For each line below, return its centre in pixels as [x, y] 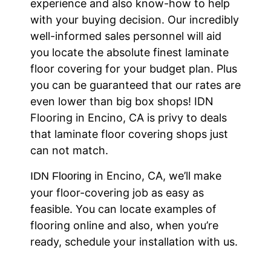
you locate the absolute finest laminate [129, 53]
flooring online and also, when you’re [124, 225]
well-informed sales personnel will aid [126, 36]
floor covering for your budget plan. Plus [134, 69]
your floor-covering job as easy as [117, 192]
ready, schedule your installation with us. [134, 241]
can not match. [69, 151]
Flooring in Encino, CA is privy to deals [129, 118]
